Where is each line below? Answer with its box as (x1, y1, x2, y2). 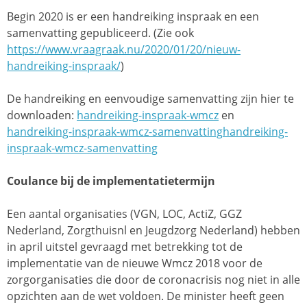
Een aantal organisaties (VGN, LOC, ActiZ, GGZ (7, 206, 242, 222)
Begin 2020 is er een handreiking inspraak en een (7, 9, 259, 25)
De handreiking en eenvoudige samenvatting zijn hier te (7, 91, 294, 107)
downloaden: (7, 108, 77, 123)
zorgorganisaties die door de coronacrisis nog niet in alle (7, 272, 300, 288)
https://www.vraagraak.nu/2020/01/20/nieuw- (7, 42, 241, 58)
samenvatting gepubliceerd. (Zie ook (7, 25, 194, 41)
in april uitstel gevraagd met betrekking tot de (7, 239, 243, 255)
